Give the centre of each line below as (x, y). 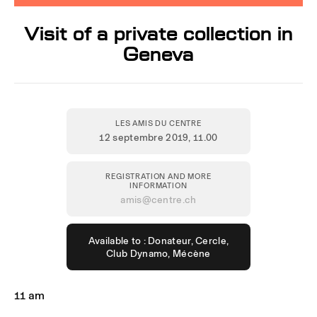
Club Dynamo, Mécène (158, 253)
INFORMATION (158, 185)
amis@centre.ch (158, 199)
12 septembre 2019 (144, 137)
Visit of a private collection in (158, 34)
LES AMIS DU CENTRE (158, 123)
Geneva (158, 54)
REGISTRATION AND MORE (158, 176)
